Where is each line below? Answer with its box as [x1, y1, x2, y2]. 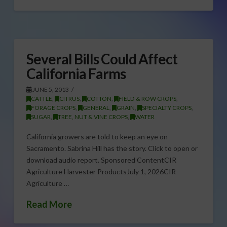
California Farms [26, 65, 126, 82]
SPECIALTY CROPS [141, 104, 192, 111]
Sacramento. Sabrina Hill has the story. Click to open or [26, 143, 198, 153]
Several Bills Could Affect [26, 50, 178, 67]
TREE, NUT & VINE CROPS [57, 113, 128, 121]
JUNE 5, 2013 [31, 86, 69, 93]
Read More [26, 198, 72, 210]
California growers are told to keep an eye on [26, 132, 168, 141]
